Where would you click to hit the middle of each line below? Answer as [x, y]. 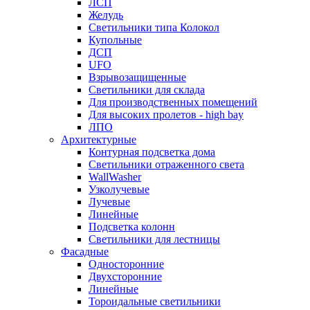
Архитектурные [99, 139]
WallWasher [115, 176]
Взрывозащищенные [137, 77]
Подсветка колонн [132, 226]
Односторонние [126, 264]
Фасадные [85, 251]
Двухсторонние [125, 276]
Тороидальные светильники [155, 301]
